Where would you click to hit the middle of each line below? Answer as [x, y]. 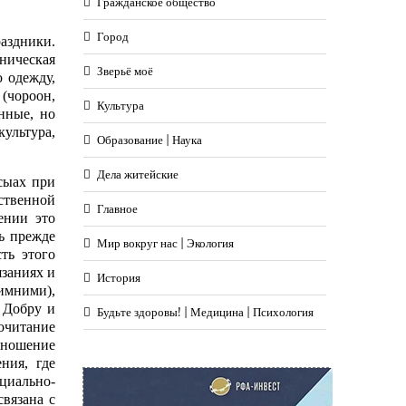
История [119, 278]
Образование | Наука [150, 140]
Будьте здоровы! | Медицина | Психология [205, 312]
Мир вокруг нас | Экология [165, 243]
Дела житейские [138, 174]
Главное [117, 209]
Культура [121, 106]
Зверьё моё [125, 71]
